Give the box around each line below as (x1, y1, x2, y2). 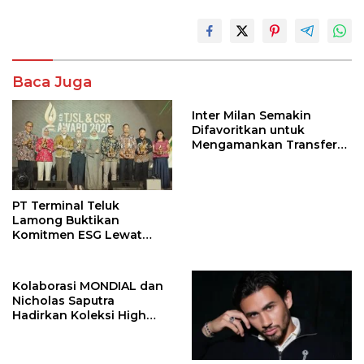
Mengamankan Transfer (192, 137, 337, 153)
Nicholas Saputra (12, 292, 115, 308)
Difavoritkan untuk (192, 123, 305, 138)
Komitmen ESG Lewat (12, 227, 142, 242)
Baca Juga (12, 73, 92, 92)
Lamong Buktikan (12, 212, 119, 227)
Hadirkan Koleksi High (12, 307, 146, 323)
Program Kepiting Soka (12, 241, 152, 257)
